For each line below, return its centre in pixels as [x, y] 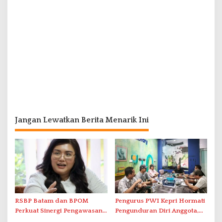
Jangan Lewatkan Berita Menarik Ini [82, 120]
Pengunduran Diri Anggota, [157, 211]
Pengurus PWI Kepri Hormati [160, 201]
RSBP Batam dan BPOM [52, 201]
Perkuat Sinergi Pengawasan [59, 211]
